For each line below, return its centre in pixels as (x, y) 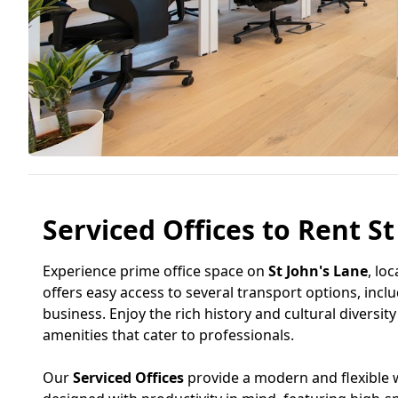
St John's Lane (318, 271)
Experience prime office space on (155, 271)
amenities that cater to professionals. (168, 335)
